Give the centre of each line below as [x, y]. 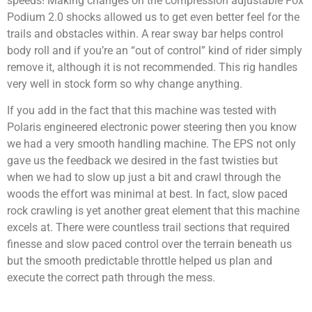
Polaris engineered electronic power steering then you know [152, 127]
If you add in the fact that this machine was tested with [142, 111]
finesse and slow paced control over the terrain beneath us [149, 244]
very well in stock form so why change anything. [125, 84]
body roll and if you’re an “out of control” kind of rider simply [155, 50]
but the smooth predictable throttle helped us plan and [140, 261]
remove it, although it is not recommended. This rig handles [152, 67]
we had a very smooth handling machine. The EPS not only [151, 144]
